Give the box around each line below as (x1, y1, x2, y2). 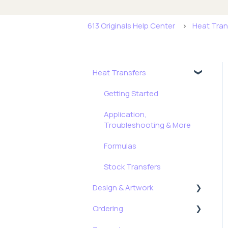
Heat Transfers (93, 67, 146, 78)
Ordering (93, 203, 123, 214)
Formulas (104, 140, 136, 151)
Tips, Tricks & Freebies (104, 203, 183, 214)
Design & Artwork (93, 182, 153, 193)
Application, (104, 108, 147, 120)
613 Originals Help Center (88, 20, 175, 31)
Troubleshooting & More (104, 119, 191, 130)
